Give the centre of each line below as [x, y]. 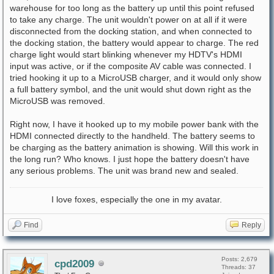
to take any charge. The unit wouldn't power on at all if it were [128, 20]
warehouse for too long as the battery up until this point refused [132, 8]
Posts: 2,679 [239, 259]
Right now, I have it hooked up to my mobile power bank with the [134, 124]
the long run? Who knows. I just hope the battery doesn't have [130, 159]
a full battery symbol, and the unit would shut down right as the [131, 89]
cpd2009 [74, 264]
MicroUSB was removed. [57, 101]
